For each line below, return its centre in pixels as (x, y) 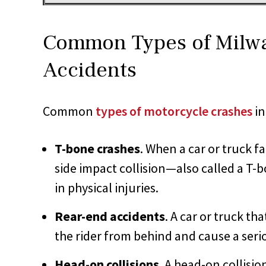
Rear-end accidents (110, 216)
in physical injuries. (107, 187)
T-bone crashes (97, 148)
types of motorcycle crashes (174, 111)
